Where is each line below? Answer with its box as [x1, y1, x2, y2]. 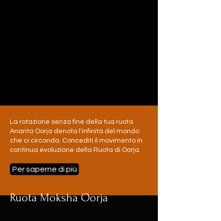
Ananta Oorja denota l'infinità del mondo [10, 128, 139, 135]
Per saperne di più [12, 165, 77, 173]
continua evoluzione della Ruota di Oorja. [10, 147, 141, 153]
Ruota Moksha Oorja [10, 191, 108, 204]
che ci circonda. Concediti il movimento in [10, 137, 143, 144]
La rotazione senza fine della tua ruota [10, 118, 133, 125]
